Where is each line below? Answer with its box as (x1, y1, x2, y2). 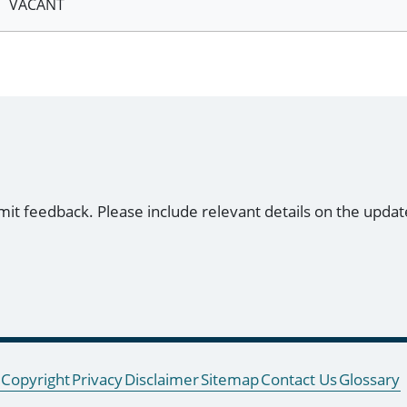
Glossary (339, 369, 400, 391)
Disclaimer (124, 369, 199, 391)
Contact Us (261, 369, 337, 391)
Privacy (72, 369, 123, 391)
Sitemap (201, 369, 259, 391)
